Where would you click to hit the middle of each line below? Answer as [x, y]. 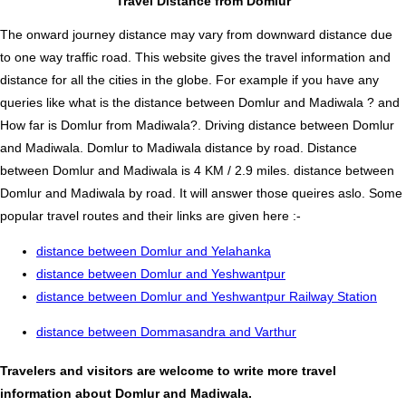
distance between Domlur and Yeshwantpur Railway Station [207, 296]
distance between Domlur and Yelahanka [154, 251]
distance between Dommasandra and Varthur [166, 331]
